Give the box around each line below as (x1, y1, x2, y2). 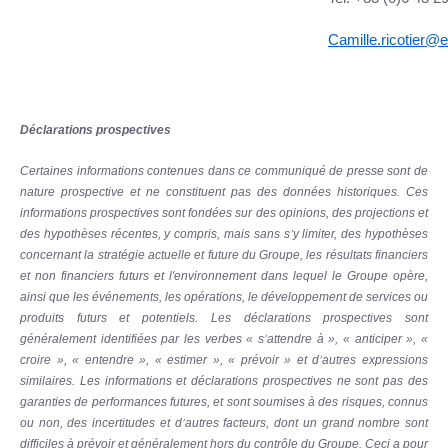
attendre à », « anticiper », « (267, 332, 428, 346)
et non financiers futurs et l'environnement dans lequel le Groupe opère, (20, 269, 428, 283)
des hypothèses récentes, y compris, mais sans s (20, 227, 290, 241)
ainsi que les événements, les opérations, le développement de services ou (20, 290, 428, 304)
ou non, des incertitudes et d (20, 416, 182, 430)
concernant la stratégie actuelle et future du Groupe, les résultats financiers (20, 248, 428, 262)
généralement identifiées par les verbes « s (20, 332, 264, 346)
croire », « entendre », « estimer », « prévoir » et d (20, 353, 320, 367)
